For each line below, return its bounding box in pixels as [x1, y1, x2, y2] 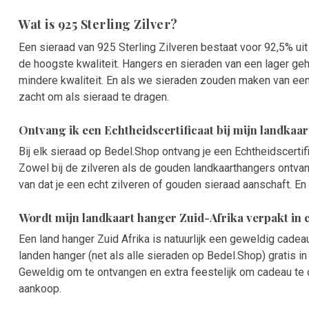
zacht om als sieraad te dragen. [19, 90, 169, 103]
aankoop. [19, 282, 61, 295]
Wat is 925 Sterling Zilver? [19, 16, 178, 32]
